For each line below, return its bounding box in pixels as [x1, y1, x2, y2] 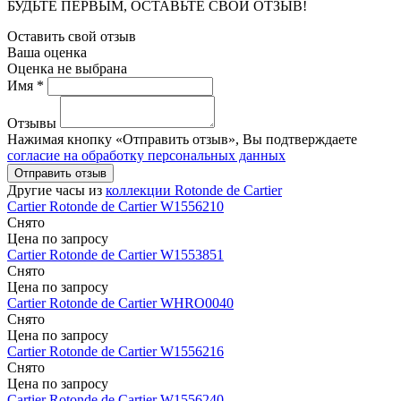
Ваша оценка [7, 45, 87, 61]
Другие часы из [7, 183, 106, 199]
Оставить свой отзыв [7, 29, 136, 45]
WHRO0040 [160, 295, 234, 311]
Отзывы [7, 115, 56, 132]
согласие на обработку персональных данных [7, 148, 286, 164]
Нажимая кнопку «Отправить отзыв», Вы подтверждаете [7, 132, 357, 148]
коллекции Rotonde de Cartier [106, 183, 282, 199]
